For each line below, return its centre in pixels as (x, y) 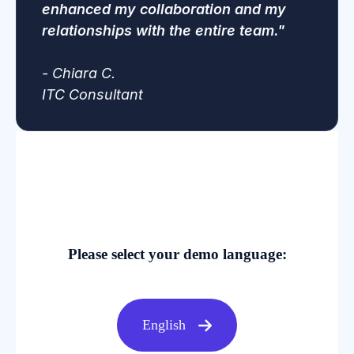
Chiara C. (82, 73)
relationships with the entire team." (163, 30)
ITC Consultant (92, 94)
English (164, 325)
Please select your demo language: (177, 254)
